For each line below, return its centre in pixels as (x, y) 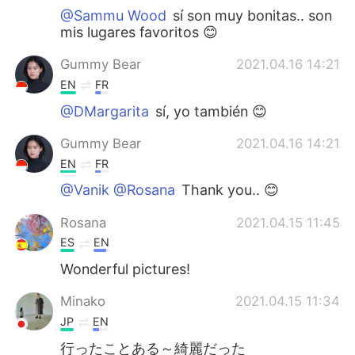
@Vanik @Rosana (118, 190)
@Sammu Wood (114, 16)
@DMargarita (105, 111)
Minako (83, 302)
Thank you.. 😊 (229, 190)
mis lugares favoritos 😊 (139, 32)
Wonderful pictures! (126, 269)
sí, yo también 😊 (210, 111)
